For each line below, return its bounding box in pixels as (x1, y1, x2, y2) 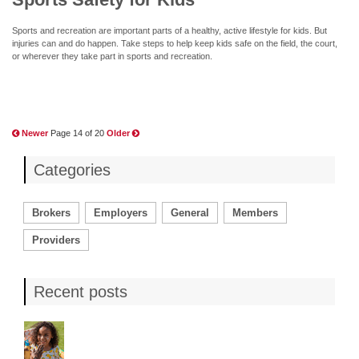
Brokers (32, 206, 71, 219)
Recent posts (34, 282, 127, 301)
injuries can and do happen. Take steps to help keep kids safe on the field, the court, (12, 38, 337, 48)
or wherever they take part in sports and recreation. (12, 50, 212, 61)
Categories (34, 160, 111, 179)
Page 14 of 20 (50, 127, 104, 138)
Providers (32, 233, 80, 246)
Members (232, 206, 278, 219)
